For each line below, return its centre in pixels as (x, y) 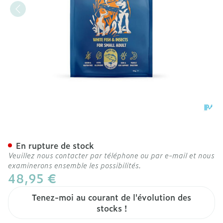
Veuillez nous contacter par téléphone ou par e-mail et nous (111, 155)
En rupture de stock (55, 145)
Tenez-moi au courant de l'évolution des (111, 197)
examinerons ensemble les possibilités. (75, 165)
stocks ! (111, 208)
